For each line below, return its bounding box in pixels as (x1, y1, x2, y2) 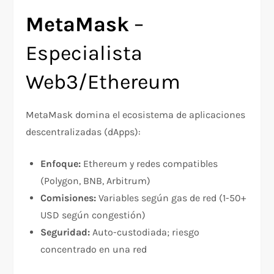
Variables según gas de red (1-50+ (96, 192, 246, 204)
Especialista (26, 41, 143, 66)
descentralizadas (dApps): (26, 126, 141, 138)
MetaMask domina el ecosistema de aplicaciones (26, 109, 246, 121)
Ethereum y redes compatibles (81, 158, 218, 170)
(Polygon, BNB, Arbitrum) (40, 175, 151, 187)
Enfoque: (40, 158, 81, 170)
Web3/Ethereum (26, 70, 181, 95)
